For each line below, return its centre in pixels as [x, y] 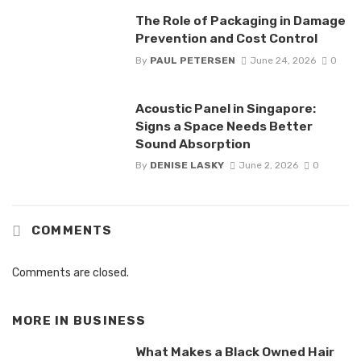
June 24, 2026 [282, 60]
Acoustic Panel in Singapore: [225, 108]
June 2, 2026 [268, 165]
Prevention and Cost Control [226, 39]
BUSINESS [110, 320]
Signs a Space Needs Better [224, 126]
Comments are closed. [71, 272]
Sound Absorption [193, 143]
